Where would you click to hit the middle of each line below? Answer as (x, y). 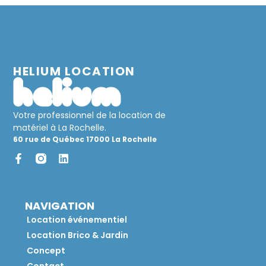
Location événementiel (77, 220)
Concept (46, 251)
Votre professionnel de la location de (90, 115)
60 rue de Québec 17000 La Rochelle (85, 139)
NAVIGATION (60, 206)
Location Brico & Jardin (78, 235)
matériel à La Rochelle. (60, 127)
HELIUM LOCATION (74, 71)
